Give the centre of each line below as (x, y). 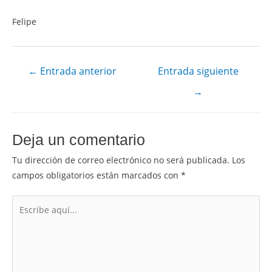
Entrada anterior (77, 71)
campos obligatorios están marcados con (97, 175)
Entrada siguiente (198, 71)
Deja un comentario (79, 140)
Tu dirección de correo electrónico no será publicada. (121, 160)
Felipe (24, 22)
